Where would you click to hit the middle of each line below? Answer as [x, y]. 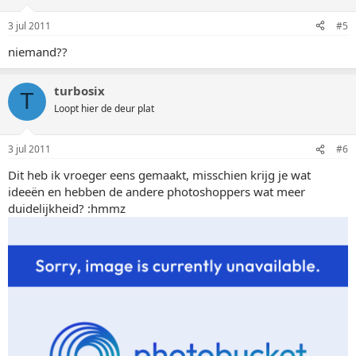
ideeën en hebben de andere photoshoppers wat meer [157, 192]
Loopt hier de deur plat [104, 108]
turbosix [79, 90]
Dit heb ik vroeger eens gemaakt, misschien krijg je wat [159, 175]
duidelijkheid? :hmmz [67, 208]
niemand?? [38, 51]
